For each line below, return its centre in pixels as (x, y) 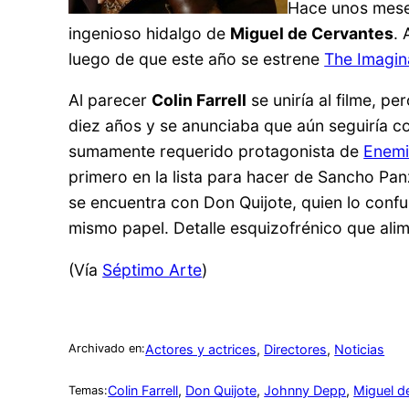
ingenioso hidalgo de (150, 33)
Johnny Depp (305, 391)
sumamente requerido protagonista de (216, 152)
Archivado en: (107, 349)
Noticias (360, 349)
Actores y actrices (201, 349)
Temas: (89, 390)
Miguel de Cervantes (312, 33)
